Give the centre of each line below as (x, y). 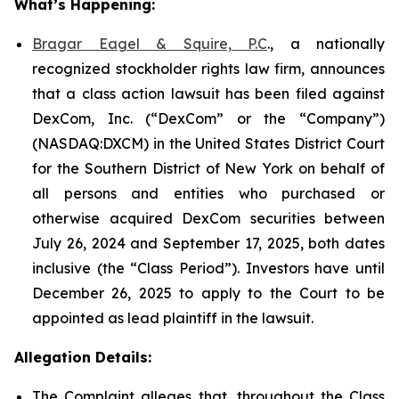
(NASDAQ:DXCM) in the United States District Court (208, 143)
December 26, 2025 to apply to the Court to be (208, 293)
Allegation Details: (83, 357)
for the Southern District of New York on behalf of (208, 168)
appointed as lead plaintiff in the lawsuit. (173, 318)
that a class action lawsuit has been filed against (208, 94)
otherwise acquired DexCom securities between (208, 218)
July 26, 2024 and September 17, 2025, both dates (208, 243)
